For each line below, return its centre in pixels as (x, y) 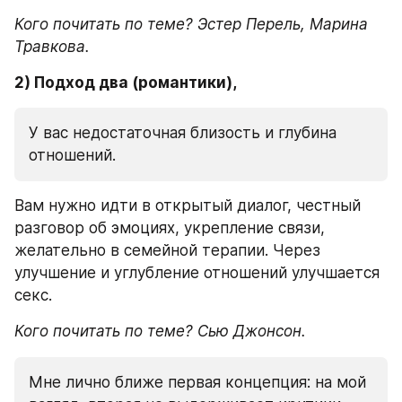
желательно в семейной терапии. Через (167, 250)
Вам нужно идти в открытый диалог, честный (188, 205)
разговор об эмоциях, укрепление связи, (170, 228)
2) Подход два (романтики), (126, 82)
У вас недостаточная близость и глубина (183, 133)
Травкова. (52, 46)
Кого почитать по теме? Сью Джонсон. (160, 331)
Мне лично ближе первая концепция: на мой (197, 382)
